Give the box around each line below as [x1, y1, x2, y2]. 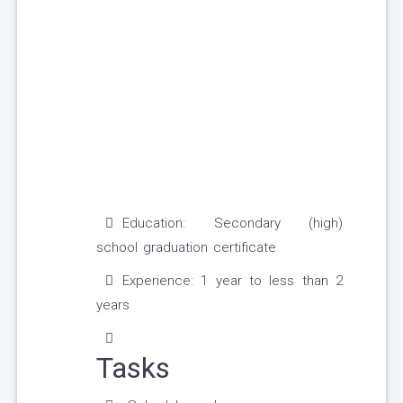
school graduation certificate [96, 239, 276, 256]
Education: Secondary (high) [122, 215, 343, 232]
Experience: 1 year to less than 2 [122, 273, 343, 290]
